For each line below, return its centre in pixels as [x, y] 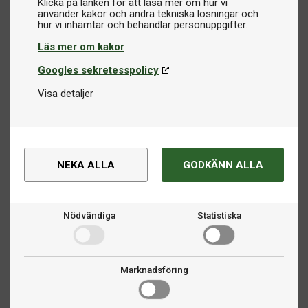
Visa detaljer [66, 93]
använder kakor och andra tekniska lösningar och [148, 14]
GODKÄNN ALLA [223, 165]
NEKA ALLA [86, 165]
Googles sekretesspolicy [98, 70]
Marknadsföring [154, 269]
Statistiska [219, 215]
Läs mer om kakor [81, 47]
